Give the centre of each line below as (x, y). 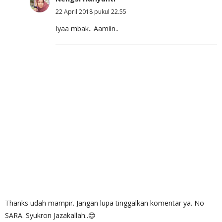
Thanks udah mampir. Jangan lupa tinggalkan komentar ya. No (105, 203)
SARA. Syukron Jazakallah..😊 (50, 215)
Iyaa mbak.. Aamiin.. (87, 28)
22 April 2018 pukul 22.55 (91, 11)
